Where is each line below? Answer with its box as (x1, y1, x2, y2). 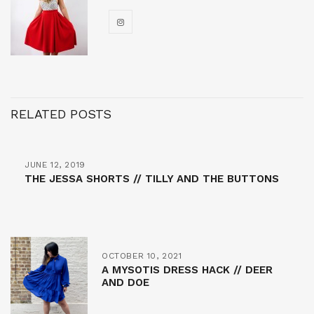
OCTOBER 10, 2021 (102, 250, 182, 261)
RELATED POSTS (11, 106, 111, 121)
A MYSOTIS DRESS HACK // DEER (102, 263, 273, 276)
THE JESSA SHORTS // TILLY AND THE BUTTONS (25, 172, 279, 185)
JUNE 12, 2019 (25, 159, 86, 170)
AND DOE (102, 275, 149, 289)
